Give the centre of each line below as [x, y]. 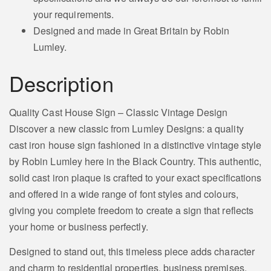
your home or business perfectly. [79, 227]
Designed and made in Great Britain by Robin [132, 31]
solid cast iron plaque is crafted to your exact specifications [135, 178]
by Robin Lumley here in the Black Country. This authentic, [135, 162]
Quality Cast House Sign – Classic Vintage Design [119, 113]
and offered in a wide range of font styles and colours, [124, 194]
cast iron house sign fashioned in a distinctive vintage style [135, 145]
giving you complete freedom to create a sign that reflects [131, 211]
